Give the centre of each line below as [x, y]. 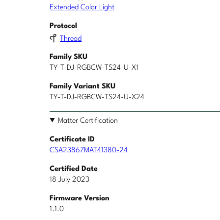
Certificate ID [72, 139]
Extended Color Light [82, 8]
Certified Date [74, 169]
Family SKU [69, 57]
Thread [71, 39]
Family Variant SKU [83, 86]
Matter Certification [88, 121]
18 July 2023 [70, 180]
